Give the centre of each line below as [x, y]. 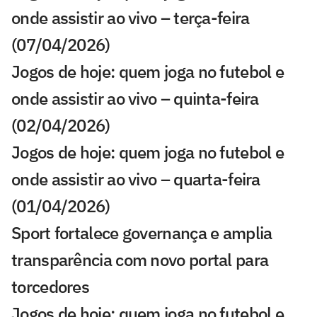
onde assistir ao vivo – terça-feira [131, 18]
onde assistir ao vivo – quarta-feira [136, 179]
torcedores [51, 287]
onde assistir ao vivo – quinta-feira [135, 99]
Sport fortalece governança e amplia [142, 233]
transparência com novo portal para [140, 260]
